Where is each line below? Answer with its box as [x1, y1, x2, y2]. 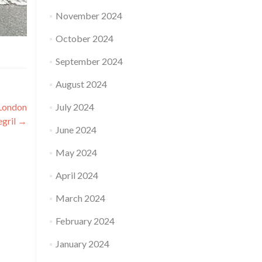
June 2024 [55, 124, 96, 135]
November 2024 [55, 10, 122, 21]
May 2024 [55, 147, 97, 158]
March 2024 [55, 192, 105, 204]
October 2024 [55, 33, 113, 44]
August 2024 [55, 78, 107, 89]
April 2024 [55, 170, 98, 181]
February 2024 [55, 215, 115, 226]
